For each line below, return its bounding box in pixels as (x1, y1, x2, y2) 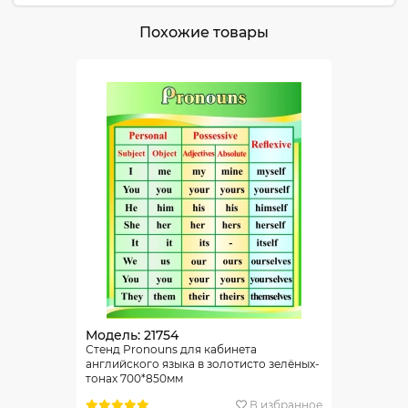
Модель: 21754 (86, 327, 178, 343)
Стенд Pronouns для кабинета (86, 342, 257, 356)
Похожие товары (139, 24, 269, 41)
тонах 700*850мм (86, 372, 183, 385)
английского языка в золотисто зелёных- (86, 357, 320, 371)
